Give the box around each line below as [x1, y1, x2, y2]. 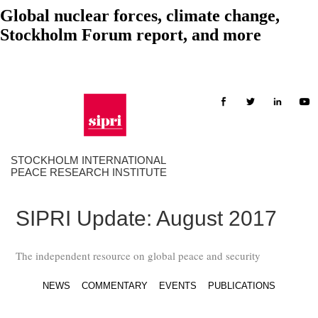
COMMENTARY [82, 280, 148, 291]
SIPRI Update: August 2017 [16, 206, 278, 230]
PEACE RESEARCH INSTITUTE [10, 165, 167, 178]
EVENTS [159, 280, 197, 291]
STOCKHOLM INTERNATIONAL [10, 153, 166, 166]
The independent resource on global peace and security [16, 248, 261, 263]
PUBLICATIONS [208, 280, 275, 291]
